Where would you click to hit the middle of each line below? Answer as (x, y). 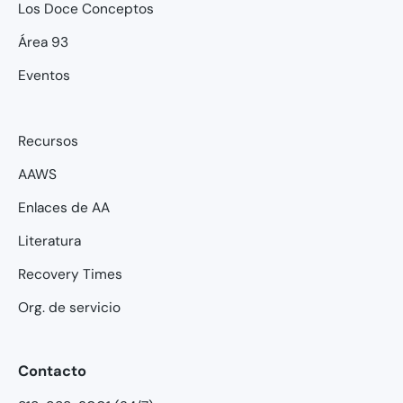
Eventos (44, 75)
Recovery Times (70, 274)
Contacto (52, 371)
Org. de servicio (69, 307)
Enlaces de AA (64, 207)
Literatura (49, 241)
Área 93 (43, 42)
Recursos (48, 141)
